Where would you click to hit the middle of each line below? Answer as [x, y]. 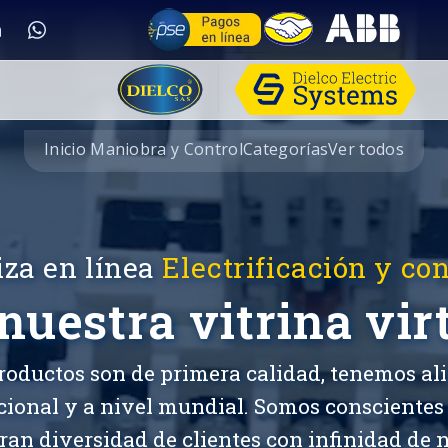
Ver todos [366, 149]
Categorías [285, 149]
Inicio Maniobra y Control [143, 149]
